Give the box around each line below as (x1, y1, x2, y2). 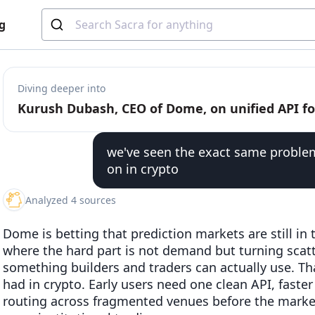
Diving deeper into (18, 82, 105, 95)
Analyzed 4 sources (25, 193, 116, 207)
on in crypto (107, 160, 179, 177)
